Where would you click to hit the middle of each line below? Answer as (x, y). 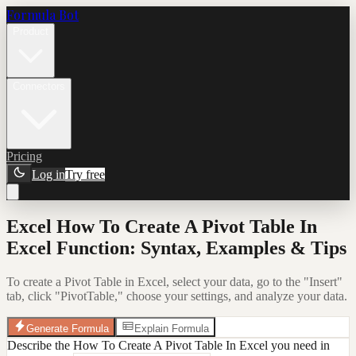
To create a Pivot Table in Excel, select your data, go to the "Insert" (174, 281)
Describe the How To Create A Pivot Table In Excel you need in (168, 345)
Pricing (24, 156)
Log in (48, 174)
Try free (85, 174)
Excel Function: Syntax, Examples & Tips (176, 248)
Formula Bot (43, 15)
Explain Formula (172, 328)
